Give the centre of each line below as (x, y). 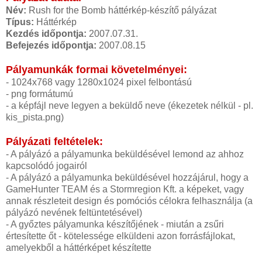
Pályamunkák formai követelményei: (96, 69)
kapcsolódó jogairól (46, 166)
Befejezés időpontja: (51, 45)
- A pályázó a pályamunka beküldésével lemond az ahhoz (125, 154)
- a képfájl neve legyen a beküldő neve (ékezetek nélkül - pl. (130, 105)
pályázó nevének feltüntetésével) (74, 212)
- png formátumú (39, 94)
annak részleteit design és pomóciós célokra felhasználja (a (129, 201)
